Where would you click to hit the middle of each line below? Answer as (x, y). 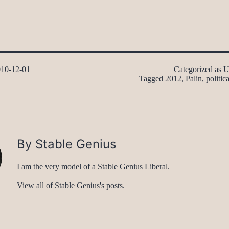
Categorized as (199, 70)
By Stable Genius (67, 144)
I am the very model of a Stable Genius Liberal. (93, 167)
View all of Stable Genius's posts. (71, 186)
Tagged (152, 79)
